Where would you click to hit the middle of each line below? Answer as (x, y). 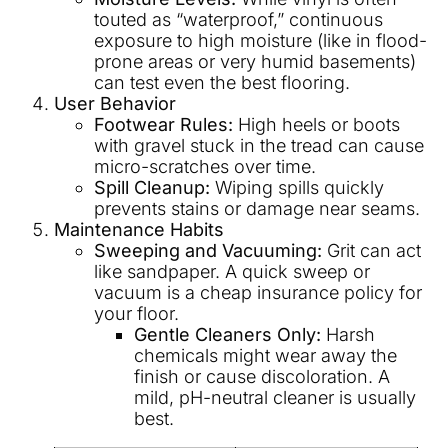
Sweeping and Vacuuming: (208, 251)
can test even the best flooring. (222, 83)
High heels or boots (316, 125)
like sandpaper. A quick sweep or (232, 272)
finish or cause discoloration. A (262, 377)
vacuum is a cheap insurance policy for (258, 293)
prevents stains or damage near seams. (257, 209)
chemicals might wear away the (265, 356)
